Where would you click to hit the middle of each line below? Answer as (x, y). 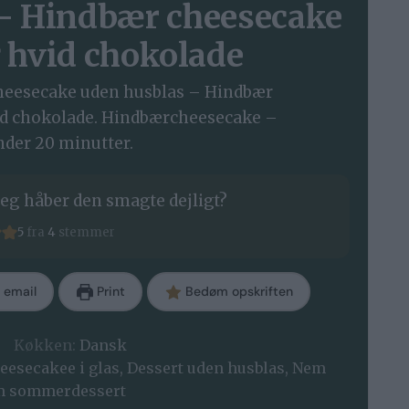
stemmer (86, 232)
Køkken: (47, 346)
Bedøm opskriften (237, 292)
